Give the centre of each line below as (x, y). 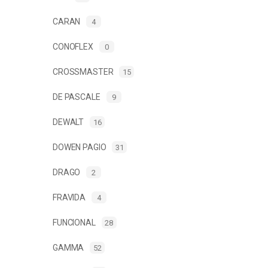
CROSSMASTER (83, 71)
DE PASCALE (77, 97)
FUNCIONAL (74, 222)
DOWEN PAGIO (80, 147)
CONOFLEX (73, 46)
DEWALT (68, 122)
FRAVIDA (69, 197)
